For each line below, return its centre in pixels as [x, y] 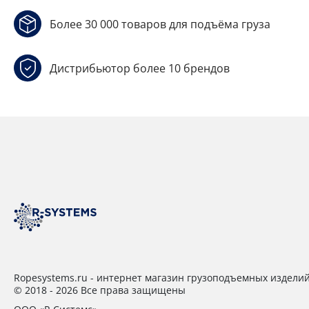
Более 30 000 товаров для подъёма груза [160, 24]
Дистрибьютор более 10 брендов [140, 68]
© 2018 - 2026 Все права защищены [100, 290]
